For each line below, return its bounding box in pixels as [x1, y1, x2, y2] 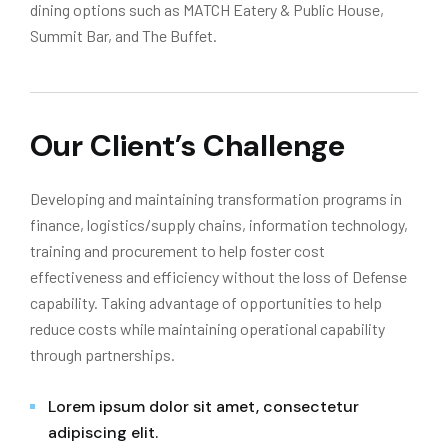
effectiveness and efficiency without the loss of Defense [30, 267, 407, 286]
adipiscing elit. [48, 422, 158, 443]
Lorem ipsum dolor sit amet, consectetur [48, 396, 359, 417]
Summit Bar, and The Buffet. [30, 26, 217, 45]
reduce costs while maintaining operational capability [30, 319, 385, 338]
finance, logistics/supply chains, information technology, [30, 215, 408, 234]
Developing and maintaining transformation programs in [30, 189, 402, 208]
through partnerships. [30, 345, 175, 364]
